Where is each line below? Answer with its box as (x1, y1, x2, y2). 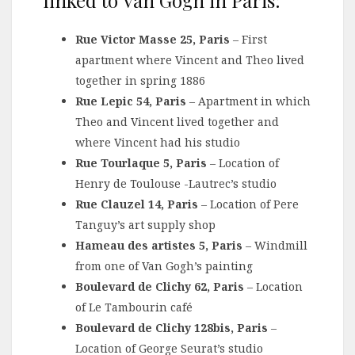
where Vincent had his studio (75, 134, 240, 150)
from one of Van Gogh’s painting (75, 258, 253, 273)
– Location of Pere (198, 196, 299, 212)
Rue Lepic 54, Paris (75, 93, 186, 109)
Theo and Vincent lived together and (75, 113, 279, 129)
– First (230, 31, 267, 47)
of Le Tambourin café (75, 299, 193, 315)
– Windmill (242, 237, 307, 253)
